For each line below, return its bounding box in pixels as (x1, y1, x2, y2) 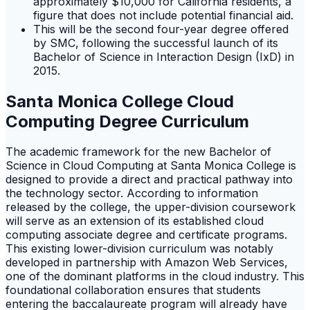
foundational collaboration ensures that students (6, 283, 261, 298)
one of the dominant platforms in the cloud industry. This (6, 269, 304, 284)
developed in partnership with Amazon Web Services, (6, 255, 288, 270)
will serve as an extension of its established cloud (6, 214, 264, 228)
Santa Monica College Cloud (6, 91, 234, 111)
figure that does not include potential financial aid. (33, 8, 293, 22)
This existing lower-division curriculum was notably (6, 241, 273, 256)
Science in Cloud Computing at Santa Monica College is (6, 158, 296, 173)
